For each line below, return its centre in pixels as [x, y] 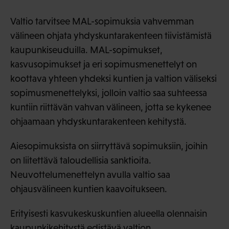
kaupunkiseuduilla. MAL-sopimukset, [86, 50]
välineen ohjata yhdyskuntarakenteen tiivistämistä [111, 35]
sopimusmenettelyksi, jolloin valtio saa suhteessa [109, 93]
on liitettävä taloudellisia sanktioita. [81, 160]
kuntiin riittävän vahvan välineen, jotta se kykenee [111, 107]
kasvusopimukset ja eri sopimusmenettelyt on [104, 64]
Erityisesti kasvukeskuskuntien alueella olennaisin [109, 213]
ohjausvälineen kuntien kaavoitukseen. [89, 189]
